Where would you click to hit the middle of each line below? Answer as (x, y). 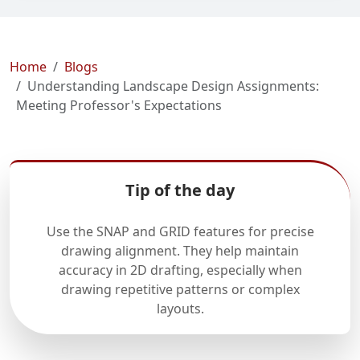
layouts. (180, 309)
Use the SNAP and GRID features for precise (180, 231)
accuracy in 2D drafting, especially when (180, 270)
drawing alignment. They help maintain (180, 251)
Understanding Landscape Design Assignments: (173, 86)
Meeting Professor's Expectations (119, 105)
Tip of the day (180, 190)
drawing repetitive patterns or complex (180, 289)
